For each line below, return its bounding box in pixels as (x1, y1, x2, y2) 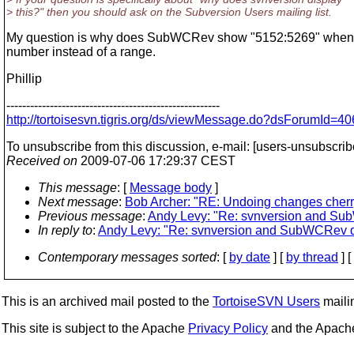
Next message (38, 195, 119, 209)
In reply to (38, 224, 92, 237)
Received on (6, 154, 77, 168)
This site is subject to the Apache (2, 322, 188, 335)
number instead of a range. (6, 45, 156, 58)
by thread (286, 250, 338, 264)
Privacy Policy (188, 322, 268, 335)
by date (229, 250, 270, 264)
